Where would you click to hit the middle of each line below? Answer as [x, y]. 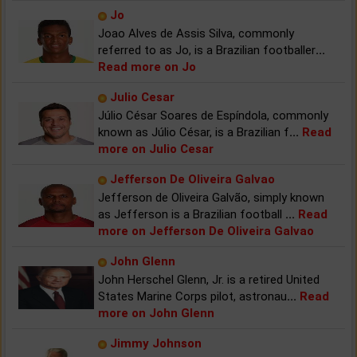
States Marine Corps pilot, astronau [192, 296]
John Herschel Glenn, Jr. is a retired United [209, 279]
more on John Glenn [156, 313]
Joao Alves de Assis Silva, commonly [196, 33]
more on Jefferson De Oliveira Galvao [206, 231]
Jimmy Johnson [156, 343]
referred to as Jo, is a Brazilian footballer [207, 50]
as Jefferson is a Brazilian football [192, 214]
